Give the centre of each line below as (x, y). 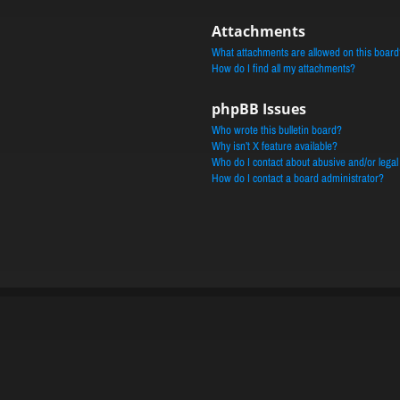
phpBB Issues (258, 109)
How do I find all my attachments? (283, 68)
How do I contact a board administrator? (297, 178)
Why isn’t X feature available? (274, 146)
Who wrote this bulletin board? (276, 130)
